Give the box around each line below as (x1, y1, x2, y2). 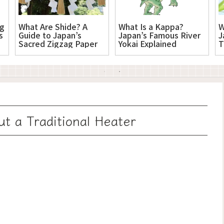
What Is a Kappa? (118, 20, 183, 32)
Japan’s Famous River (118, 28, 200, 41)
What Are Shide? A (18, 20, 87, 32)
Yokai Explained (118, 37, 176, 49)
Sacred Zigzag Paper (18, 37, 97, 49)
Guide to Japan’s (18, 28, 81, 41)
